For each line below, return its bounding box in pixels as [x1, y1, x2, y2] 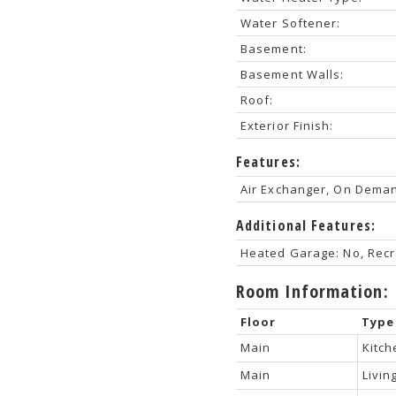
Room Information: [235, 278, 389, 303]
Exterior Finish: [240, 117, 334, 133]
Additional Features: [235, 215, 376, 235]
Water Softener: [240, 14, 341, 31]
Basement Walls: [240, 65, 345, 82]
